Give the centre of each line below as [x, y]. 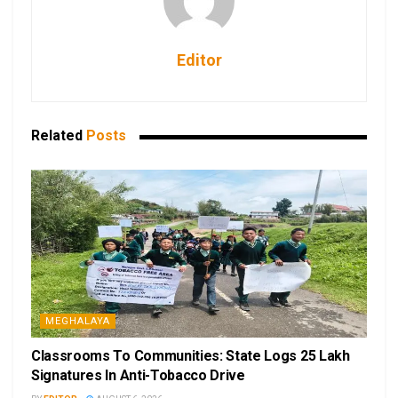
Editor [199, 60]
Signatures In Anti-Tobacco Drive [138, 376]
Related [57, 136]
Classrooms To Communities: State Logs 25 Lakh [191, 356]
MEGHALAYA [78, 322]
